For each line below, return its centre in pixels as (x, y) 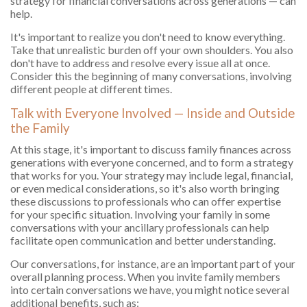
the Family (40, 128)
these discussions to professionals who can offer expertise (146, 201)
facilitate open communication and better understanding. (143, 241)
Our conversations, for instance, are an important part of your (153, 264)
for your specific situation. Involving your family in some (140, 214)
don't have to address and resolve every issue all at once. (140, 63)
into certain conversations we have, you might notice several (150, 290)
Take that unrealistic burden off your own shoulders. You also (152, 50)
